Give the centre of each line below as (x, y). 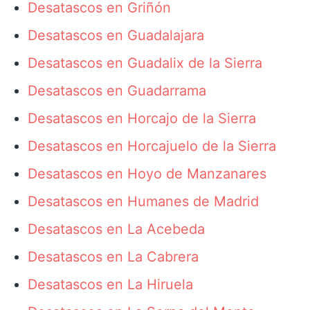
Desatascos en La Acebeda (116, 229)
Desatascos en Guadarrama (117, 91)
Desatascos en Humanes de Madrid (143, 201)
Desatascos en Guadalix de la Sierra (145, 63)
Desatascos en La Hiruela (110, 284)
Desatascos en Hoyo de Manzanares (147, 174)
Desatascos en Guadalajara (116, 35)
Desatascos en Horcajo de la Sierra (142, 118)
